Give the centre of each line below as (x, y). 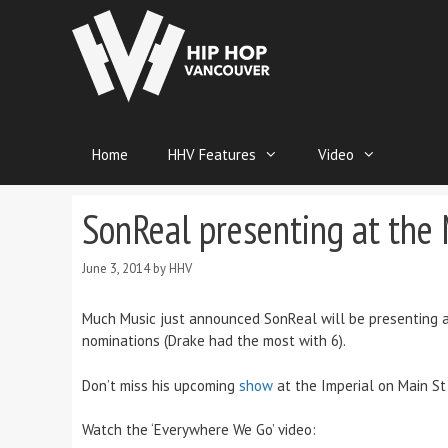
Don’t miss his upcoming (160, 385)
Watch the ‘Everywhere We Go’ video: (199, 430)
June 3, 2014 (116, 269)
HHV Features (212, 154)
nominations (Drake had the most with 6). (214, 341)
